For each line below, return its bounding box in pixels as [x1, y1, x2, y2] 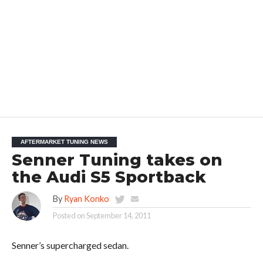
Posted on [52, 211, 85, 220]
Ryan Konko [63, 194, 109, 204]
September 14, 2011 [86, 211, 151, 220]
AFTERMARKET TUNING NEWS [20, 139, 108, 145]
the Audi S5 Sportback [11, 167, 206, 187]
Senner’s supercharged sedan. [11, 240, 129, 251]
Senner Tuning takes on [11, 150, 222, 170]
